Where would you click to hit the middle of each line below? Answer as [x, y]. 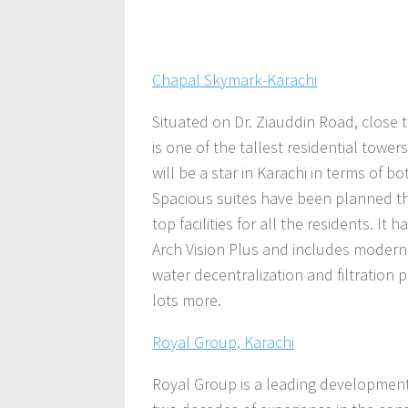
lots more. [187, 300]
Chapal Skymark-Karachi [235, 79]
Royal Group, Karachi [223, 342]
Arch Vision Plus [207, 249]
